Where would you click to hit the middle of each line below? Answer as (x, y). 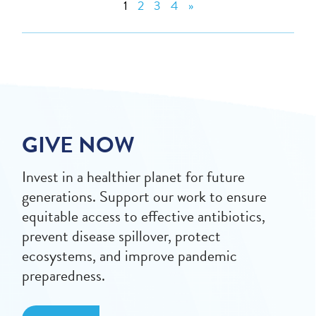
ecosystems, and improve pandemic (130, 256)
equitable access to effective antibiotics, (144, 217)
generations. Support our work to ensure (145, 197)
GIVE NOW (79, 145)
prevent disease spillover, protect (122, 236)
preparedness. (64, 276)
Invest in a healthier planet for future (134, 177)
